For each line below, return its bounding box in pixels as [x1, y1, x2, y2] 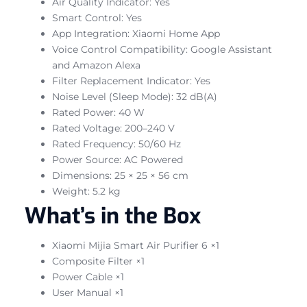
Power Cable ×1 [52, 270, 124, 283]
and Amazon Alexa [52, 58, 140, 71]
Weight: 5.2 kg [52, 184, 121, 197]
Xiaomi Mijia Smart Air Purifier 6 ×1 [52, 238, 219, 251]
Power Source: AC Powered [52, 153, 183, 166]
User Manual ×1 [52, 286, 123, 299]
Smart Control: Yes [52, 11, 142, 24]
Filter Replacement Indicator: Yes [52, 74, 210, 87]
